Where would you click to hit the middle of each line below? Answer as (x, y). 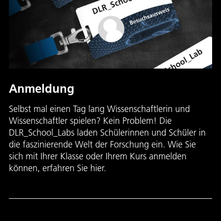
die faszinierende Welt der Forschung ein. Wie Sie (102, 145)
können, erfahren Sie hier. (57, 168)
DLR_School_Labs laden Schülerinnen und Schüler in (107, 133)
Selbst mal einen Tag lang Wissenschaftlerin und (99, 109)
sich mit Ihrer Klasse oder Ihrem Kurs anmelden (98, 156)
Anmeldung (42, 89)
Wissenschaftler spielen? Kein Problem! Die (90, 121)
